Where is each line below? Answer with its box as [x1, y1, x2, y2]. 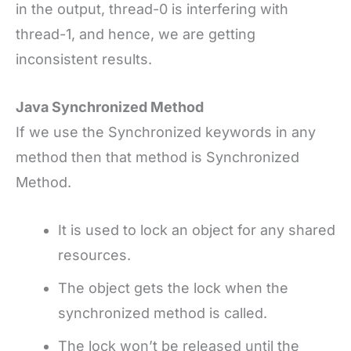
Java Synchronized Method [16, 98, 204, 115]
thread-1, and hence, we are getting [16, 25, 255, 42]
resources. [58, 246, 135, 263]
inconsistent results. [16, 50, 152, 67]
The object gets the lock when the [58, 279, 288, 296]
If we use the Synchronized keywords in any [16, 123, 316, 140]
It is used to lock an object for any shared [58, 221, 335, 238]
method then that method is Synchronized [16, 148, 299, 165]
